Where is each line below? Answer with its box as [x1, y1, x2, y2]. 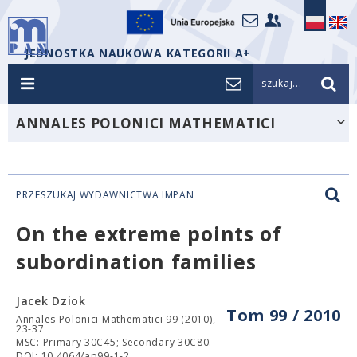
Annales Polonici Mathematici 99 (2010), [16, 312, 216, 326]
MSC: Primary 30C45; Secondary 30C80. [16, 335, 213, 349]
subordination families [16, 248, 257, 275]
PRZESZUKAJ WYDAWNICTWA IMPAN [16, 188, 194, 202]
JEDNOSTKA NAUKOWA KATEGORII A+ [25, 45, 251, 61]
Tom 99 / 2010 [226, 304, 341, 326]
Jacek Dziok [16, 293, 86, 308]
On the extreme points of [16, 220, 282, 247]
